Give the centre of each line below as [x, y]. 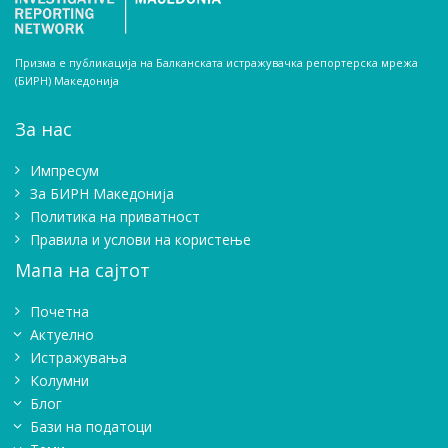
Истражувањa [78, 358]
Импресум [64, 171]
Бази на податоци [91, 427]
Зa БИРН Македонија [102, 194]
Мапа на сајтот [82, 270]
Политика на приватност [115, 217]
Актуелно [62, 335]
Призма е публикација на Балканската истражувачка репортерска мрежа [216, 63]
